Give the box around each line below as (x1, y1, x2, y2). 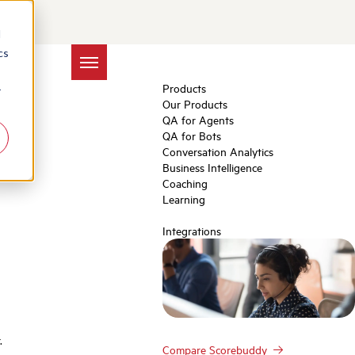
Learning (162, 191, 205, 207)
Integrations (162, 223, 221, 239)
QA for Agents (162, 112, 234, 128)
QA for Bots (162, 128, 221, 143)
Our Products (162, 96, 227, 112)
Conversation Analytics (162, 143, 273, 159)
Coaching (162, 175, 208, 191)
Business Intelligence (162, 159, 262, 175)
